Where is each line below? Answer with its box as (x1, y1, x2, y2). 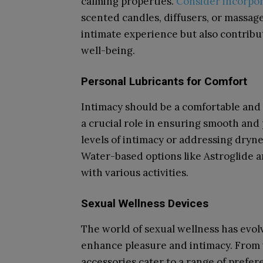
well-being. (81, 44, 135, 57)
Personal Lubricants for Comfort (81, 75, 247, 88)
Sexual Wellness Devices (81, 197, 208, 210)
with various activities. (81, 166, 188, 179)
